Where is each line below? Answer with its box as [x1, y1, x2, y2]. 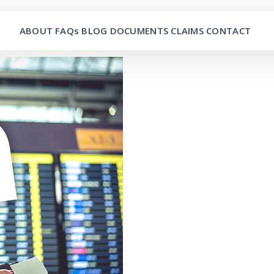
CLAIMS [171, 24, 204, 37]
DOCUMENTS [109, 24, 169, 37]
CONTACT [206, 24, 251, 37]
